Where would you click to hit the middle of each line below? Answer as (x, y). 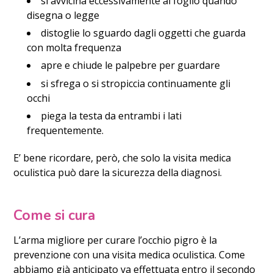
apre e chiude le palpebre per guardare (130, 66)
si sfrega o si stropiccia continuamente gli (135, 83)
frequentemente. (65, 130)
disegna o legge (63, 15)
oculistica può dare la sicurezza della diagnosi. (118, 173)
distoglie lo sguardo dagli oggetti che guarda (143, 33)
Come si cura (55, 216)
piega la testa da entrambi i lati (111, 115)
